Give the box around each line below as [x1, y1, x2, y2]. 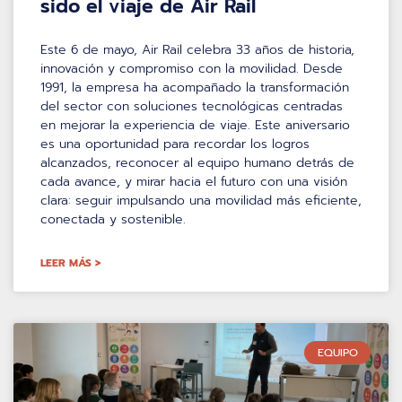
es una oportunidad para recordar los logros [40, 134, 310, 153]
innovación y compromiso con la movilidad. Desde [40, 58, 343, 78]
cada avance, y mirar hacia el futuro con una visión [40, 171, 347, 191]
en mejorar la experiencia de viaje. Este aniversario [40, 115, 350, 135]
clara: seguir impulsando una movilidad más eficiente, [40, 190, 362, 210]
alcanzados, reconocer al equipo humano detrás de [40, 153, 354, 172]
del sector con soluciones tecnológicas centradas [40, 96, 343, 116]
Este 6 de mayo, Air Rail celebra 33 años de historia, [40, 39, 354, 59]
